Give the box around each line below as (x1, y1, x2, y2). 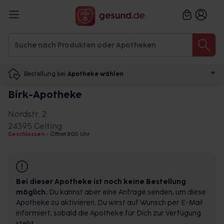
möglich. (16, 188, 47, 196)
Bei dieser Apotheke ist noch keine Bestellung (16, 177, 186, 186)
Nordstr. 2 (8, 109, 46, 119)
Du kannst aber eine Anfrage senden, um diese (47, 188, 206, 196)
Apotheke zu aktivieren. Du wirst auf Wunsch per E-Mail (16, 198, 202, 207)
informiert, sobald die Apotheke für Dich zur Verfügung (16, 209, 201, 217)
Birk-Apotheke (8, 88, 82, 100)
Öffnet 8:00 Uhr (50, 131, 90, 137)
